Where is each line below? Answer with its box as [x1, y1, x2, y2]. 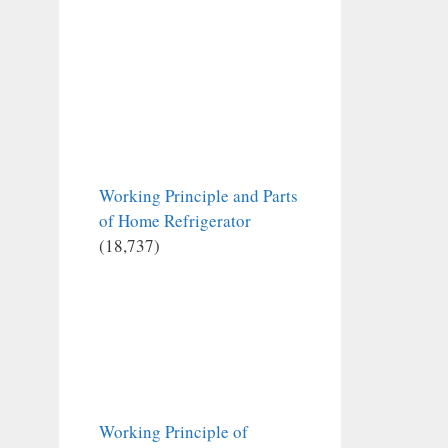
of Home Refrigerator [98, 209, 251, 233]
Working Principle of [98, 420, 248, 444]
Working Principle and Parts [98, 184, 298, 208]
